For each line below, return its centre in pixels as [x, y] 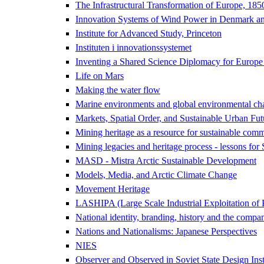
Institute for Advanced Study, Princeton [148, 33]
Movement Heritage [113, 189]
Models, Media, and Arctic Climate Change [156, 174]
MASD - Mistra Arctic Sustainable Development [166, 160]
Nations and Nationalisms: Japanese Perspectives [166, 231]
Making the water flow [118, 90]
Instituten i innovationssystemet [133, 47]
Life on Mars [100, 75]
